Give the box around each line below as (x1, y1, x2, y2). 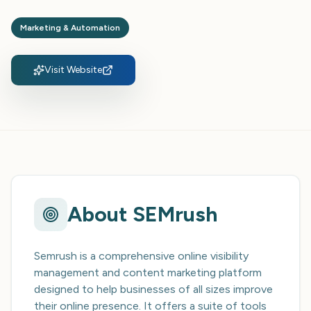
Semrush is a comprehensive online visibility (34, 249, 249, 262)
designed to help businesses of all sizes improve (34, 283, 273, 296)
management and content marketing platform (34, 266, 262, 279)
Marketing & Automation (20, 23, 120, 33)
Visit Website (44, 64, 102, 76)
